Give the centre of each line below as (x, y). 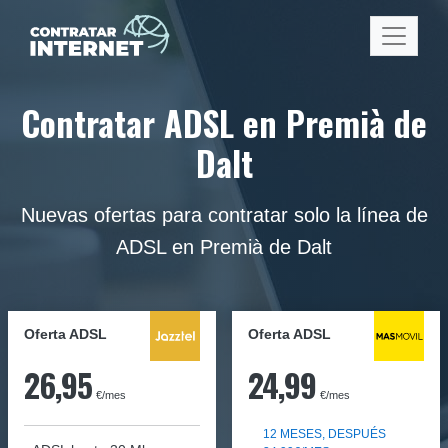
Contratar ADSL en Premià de (224, 123)
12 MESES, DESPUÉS (324, 434)
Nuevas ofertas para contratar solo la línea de (224, 215)
